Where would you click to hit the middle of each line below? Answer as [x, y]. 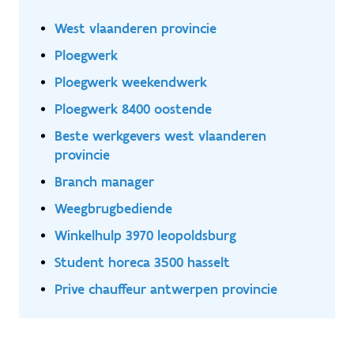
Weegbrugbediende [113, 209]
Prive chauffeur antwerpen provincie [166, 289]
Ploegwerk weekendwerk [131, 82]
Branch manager [104, 182]
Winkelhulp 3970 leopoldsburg [145, 235]
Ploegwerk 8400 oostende [133, 109]
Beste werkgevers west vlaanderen [160, 136]
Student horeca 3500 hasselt [142, 262]
